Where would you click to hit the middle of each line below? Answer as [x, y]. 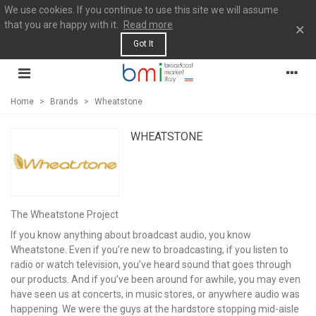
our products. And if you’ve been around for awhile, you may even [156, 279]
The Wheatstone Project [65, 214]
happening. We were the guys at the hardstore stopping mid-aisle [155, 309]
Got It [144, 44]
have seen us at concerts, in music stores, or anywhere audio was [155, 294]
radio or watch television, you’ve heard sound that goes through [151, 264]
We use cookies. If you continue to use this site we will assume [141, 10]
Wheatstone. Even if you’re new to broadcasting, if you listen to [150, 249]
